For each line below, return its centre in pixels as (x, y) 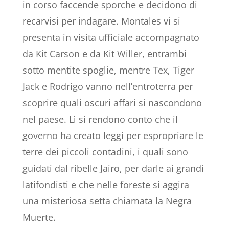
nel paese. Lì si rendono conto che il (100, 119)
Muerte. (39, 217)
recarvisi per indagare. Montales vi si (101, 21)
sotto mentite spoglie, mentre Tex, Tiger (108, 70)
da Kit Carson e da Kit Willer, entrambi (104, 53)
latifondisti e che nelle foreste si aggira (106, 184)
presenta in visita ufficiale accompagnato (111, 37)
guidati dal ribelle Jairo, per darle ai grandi (113, 168)
